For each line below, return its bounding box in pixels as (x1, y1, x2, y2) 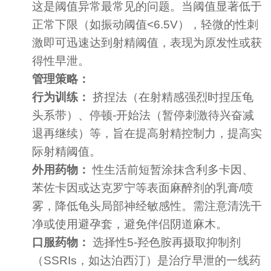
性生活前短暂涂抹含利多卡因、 (90, 163, 254, 177)
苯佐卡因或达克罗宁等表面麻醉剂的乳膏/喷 (32, 181, 254, 195)
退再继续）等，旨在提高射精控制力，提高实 (32, 127, 263, 140)
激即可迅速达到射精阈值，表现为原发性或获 (32, 36, 263, 50)
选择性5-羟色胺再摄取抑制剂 (90, 236, 241, 249)
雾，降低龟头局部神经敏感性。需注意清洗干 (32, 200, 263, 213)
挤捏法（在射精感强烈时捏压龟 (90, 91, 254, 104)
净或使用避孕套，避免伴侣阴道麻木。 (32, 218, 228, 231)
